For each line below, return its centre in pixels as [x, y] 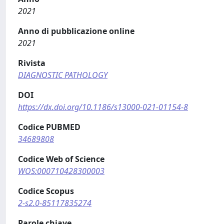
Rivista [32, 63]
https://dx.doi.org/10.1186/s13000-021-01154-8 [103, 107]
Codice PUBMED [49, 127]
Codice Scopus [46, 191]
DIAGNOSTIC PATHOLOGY [63, 75]
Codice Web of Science [61, 159]
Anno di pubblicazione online [76, 31]
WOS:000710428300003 [61, 171]
